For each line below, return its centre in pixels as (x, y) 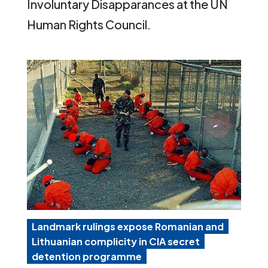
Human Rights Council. (89, 25)
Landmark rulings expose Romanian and (127, 226)
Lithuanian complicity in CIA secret (115, 241)
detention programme (86, 256)
